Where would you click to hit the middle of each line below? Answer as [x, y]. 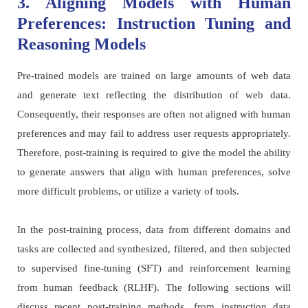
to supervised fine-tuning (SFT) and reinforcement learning [154, 268]
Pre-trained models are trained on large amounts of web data [154, 76]
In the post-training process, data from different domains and [154, 230]
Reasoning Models [81, 44]
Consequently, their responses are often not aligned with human [154, 114]
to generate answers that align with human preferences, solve [154, 172]
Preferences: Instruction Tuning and [154, 24]
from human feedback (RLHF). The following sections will [154, 288]
